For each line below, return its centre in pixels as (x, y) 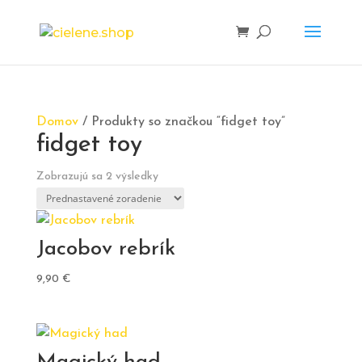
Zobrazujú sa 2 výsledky (97, 177)
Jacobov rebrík (105, 249)
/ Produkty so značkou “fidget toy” (181, 122)
